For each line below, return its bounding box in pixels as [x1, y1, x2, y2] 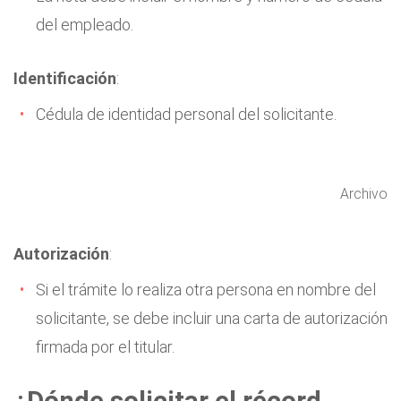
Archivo [340, 185, 388, 202]
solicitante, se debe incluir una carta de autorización [36, 309, 388, 328]
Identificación [13, 69, 116, 88]
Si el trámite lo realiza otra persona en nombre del [36, 280, 376, 299]
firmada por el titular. [36, 337, 175, 356]
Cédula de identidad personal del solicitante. [36, 105, 337, 124]
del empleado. [36, 15, 133, 34]
